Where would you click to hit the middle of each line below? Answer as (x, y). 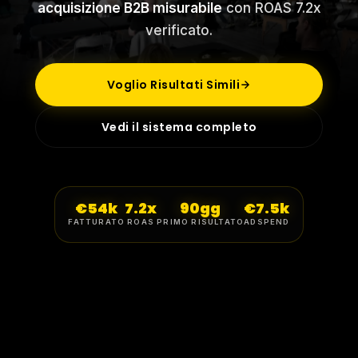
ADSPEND (267, 222)
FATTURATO (97, 222)
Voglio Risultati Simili (173, 85)
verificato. (179, 30)
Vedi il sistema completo (179, 127)
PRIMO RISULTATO (201, 222)
